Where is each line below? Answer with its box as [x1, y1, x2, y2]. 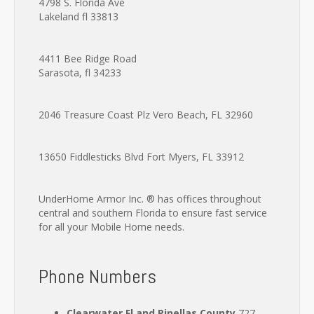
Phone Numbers [39, 264, 156, 289]
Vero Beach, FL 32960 [153, 108, 253, 122]
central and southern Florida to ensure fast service [39, 206, 267, 220]
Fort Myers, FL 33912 [146, 150, 244, 164]
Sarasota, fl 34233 [39, 66, 121, 80]
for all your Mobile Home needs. [39, 220, 184, 234]
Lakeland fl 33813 [39, 10, 118, 24]
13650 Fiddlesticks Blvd [39, 150, 146, 164]
